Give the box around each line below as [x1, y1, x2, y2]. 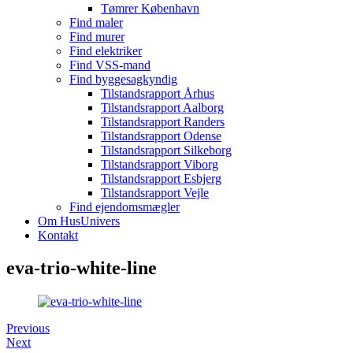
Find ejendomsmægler [69, 199, 180, 214]
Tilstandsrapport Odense [101, 128, 221, 143]
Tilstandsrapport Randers [101, 114, 225, 128]
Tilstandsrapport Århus [101, 86, 214, 100]
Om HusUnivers [38, 214, 120, 228]
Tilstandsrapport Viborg [101, 157, 218, 171]
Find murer [69, 29, 124, 43]
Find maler [69, 15, 123, 29]
